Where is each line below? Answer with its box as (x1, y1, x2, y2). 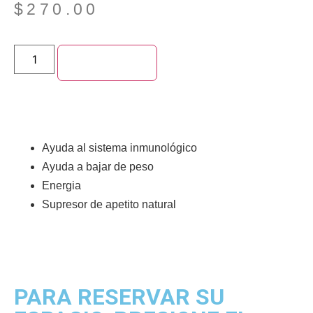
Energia (42, 180, 81, 192)
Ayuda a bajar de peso (42, 161, 154, 173)
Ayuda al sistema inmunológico (42, 142, 197, 154)
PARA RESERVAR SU (14, 284, 224, 311)
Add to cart (82, 57, 133, 69)
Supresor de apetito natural (42, 198, 176, 211)
